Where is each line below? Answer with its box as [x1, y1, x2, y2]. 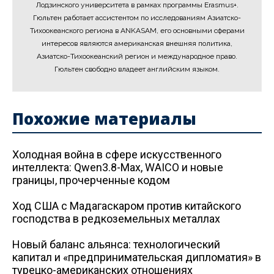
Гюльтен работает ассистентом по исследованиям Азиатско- [33, 13, 241, 22]
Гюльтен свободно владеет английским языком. [54, 65, 220, 73]
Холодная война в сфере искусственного [12, 148, 221, 161]
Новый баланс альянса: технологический [12, 238, 220, 251]
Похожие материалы [12, 108, 196, 130]
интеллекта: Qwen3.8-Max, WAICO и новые [12, 161, 223, 174]
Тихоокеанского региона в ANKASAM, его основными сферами [29, 26, 245, 35]
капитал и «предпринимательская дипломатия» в [12, 251, 261, 264]
